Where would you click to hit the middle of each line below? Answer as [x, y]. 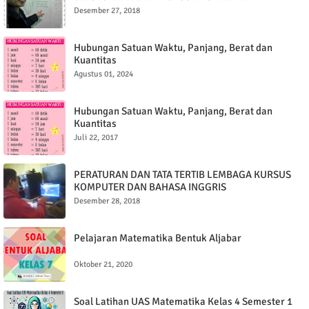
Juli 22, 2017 [96, 138]
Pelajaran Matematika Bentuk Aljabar [158, 238]
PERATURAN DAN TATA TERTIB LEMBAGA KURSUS [182, 175]
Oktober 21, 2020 [103, 265]
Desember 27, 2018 [107, 11]
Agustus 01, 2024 [103, 74]
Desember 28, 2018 [107, 201]
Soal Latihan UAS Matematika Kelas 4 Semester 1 [183, 301]
